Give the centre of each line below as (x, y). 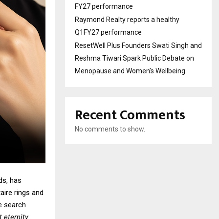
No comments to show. (110, 129)
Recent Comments (130, 115)
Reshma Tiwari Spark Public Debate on (134, 58)
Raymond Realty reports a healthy (127, 19)
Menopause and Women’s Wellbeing (130, 71)
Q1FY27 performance (108, 32)
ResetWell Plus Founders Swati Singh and (138, 45)
